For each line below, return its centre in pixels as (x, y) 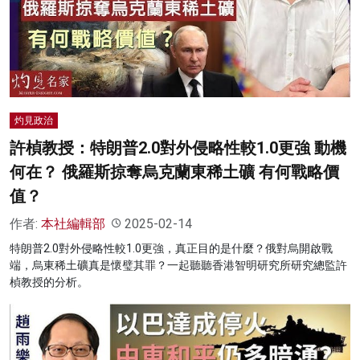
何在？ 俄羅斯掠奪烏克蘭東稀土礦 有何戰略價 (174, 172)
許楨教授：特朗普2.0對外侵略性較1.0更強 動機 (178, 147)
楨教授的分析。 (49, 282)
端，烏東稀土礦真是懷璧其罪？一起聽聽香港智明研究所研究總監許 (178, 265)
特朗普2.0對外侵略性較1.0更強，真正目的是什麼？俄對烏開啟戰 (171, 248)
